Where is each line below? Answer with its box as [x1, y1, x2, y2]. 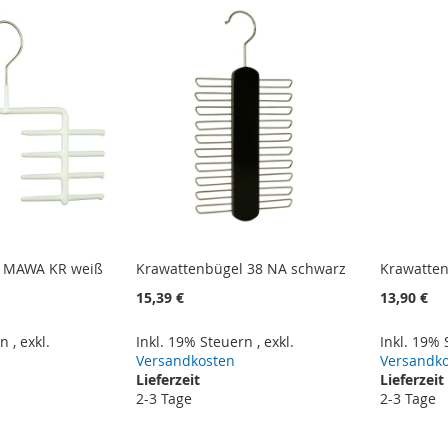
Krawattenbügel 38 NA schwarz [136, 259, 347, 279]
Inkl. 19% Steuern [136, 332, 258, 352]
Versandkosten [136, 351, 236, 371]
